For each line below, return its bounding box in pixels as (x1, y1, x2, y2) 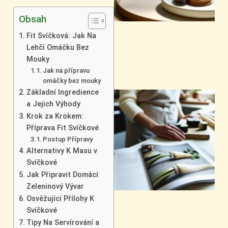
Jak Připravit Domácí (26, 170, 98, 179)
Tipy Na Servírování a (26, 218, 99, 227)
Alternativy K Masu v (26, 146, 97, 155)
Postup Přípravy (43, 135, 93, 143)
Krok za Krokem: (26, 111, 83, 121)
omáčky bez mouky (43, 76, 101, 84)
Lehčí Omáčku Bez (26, 43, 89, 52)
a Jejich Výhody (26, 99, 80, 108)
